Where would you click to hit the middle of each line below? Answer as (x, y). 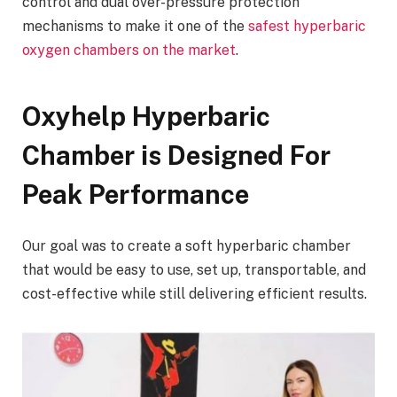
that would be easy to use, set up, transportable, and (194, 270)
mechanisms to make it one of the (135, 27)
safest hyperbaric (307, 27)
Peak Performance (136, 195)
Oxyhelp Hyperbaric (146, 117)
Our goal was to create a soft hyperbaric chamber (187, 246)
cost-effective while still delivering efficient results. (195, 294)
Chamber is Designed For (176, 156)
